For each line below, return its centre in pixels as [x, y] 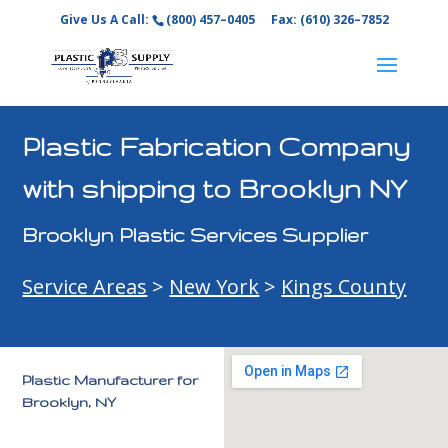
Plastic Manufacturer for [110, 380]
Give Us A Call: [105, 19]
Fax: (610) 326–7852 [328, 19]
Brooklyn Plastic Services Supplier [195, 235]
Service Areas [85, 287]
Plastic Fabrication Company [216, 147]
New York [214, 287]
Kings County [344, 287]
